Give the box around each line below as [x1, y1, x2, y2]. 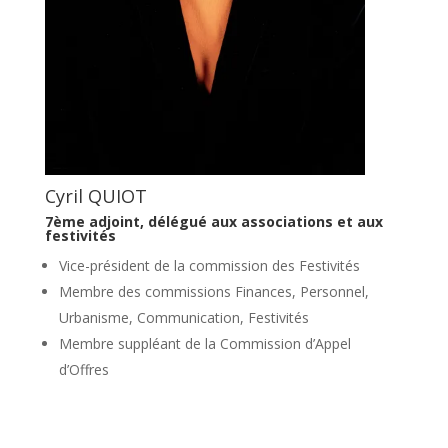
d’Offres [58, 359, 109, 379]
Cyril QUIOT [44, 183, 147, 208]
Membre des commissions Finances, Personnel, [58, 281, 369, 301]
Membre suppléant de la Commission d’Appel [58, 333, 351, 353]
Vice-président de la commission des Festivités [58, 255, 360, 275]
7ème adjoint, [44, 211, 148, 231]
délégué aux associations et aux [147, 211, 383, 231]
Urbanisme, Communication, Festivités [58, 307, 309, 327]
